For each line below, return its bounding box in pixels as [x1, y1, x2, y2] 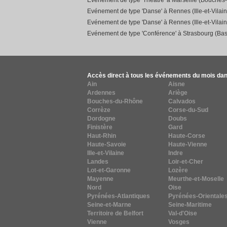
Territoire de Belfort [87, 210, 143, 217]
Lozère [168, 167, 188, 174]
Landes [87, 158, 108, 165]
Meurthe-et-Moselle [168, 175, 224, 182]
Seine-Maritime [168, 201, 212, 208]
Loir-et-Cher [168, 158, 203, 165]
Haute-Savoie [87, 141, 126, 148]
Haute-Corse [168, 132, 205, 139]
